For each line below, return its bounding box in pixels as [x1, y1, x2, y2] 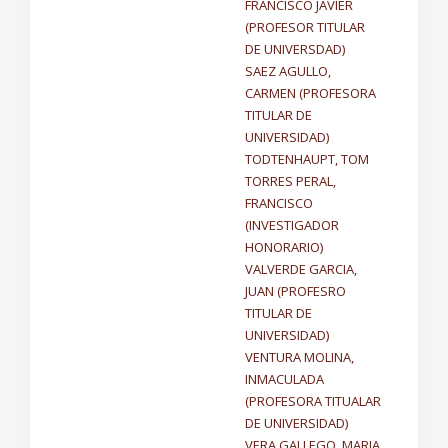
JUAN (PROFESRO [245, 282, 346, 300]
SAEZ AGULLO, [245, 62, 331, 80]
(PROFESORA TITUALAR [245, 392, 381, 410]
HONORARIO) [245, 238, 323, 256]
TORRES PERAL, [245, 172, 336, 190]
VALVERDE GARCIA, [245, 260, 357, 278]
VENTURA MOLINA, [245, 348, 354, 366]
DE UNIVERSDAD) [245, 40, 345, 58]
